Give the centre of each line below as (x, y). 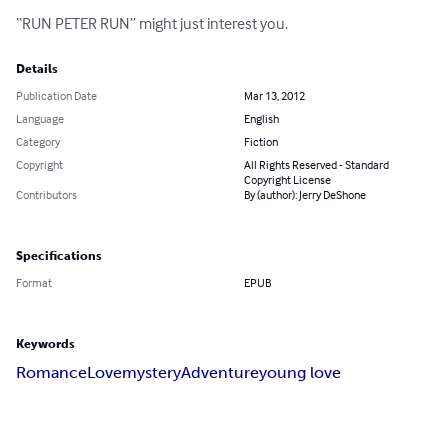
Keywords (45, 344)
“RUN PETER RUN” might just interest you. (152, 23)
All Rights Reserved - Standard (316, 165)
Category (38, 142)
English (261, 119)
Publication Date (56, 96)
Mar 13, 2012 (274, 96)
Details (37, 69)
